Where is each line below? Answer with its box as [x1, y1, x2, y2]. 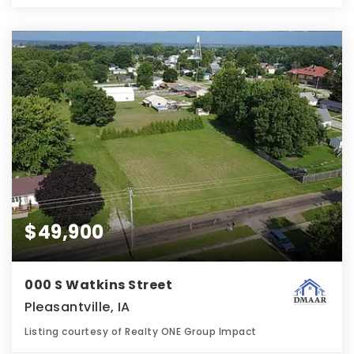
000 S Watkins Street [24, 276, 172, 295]
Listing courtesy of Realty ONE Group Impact [24, 325, 257, 339]
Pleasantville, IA [24, 298, 130, 317]
